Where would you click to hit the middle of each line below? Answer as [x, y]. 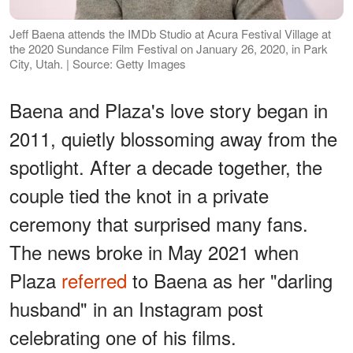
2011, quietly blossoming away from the [173, 139]
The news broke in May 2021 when [154, 252]
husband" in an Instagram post [136, 309]
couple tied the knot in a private [139, 195]
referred [94, 281]
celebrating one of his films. [123, 337]
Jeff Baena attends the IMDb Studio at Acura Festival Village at [170, 34]
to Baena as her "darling [230, 281]
